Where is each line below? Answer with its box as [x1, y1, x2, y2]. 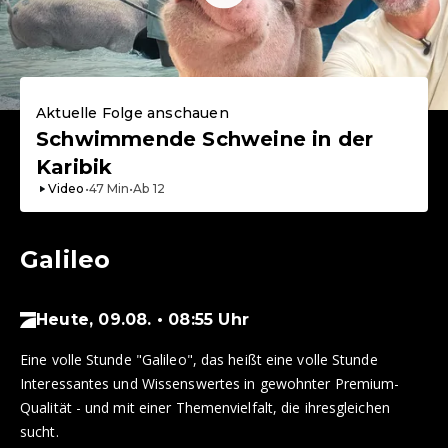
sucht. [20, 422, 59, 442]
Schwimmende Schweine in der [36, 127, 374, 152]
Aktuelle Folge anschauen [36, 104, 229, 123]
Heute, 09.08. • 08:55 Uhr [36, 310, 249, 330]
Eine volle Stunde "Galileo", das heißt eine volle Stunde [20, 350, 378, 370]
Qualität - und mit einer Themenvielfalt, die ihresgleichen [20, 398, 390, 418]
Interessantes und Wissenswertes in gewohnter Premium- [20, 374, 400, 394]
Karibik [36, 155, 113, 180]
